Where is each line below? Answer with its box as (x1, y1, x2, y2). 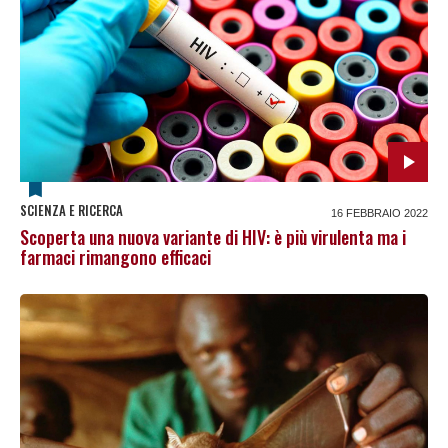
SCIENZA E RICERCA (20, 199, 123, 220)
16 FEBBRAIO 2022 (331, 206, 428, 219)
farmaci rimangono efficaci (20, 243, 211, 270)
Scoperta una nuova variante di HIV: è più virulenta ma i (20, 223, 406, 250)
